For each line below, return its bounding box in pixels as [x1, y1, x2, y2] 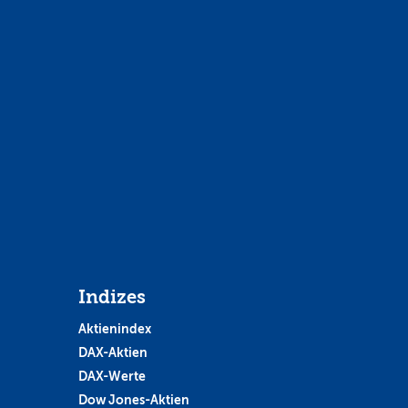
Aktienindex [77, 321, 151, 336]
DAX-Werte [77, 368, 146, 383]
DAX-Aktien [77, 344, 148, 360]
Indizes [77, 286, 146, 308]
